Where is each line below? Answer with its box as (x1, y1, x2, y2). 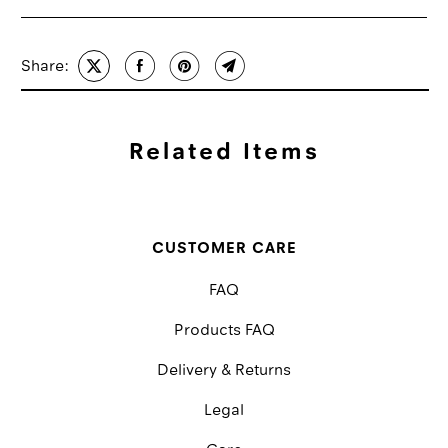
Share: (21, 59, 70, 76)
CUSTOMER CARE (151, 241, 297, 258)
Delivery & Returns (157, 363, 291, 380)
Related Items (128, 141, 320, 166)
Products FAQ (173, 323, 275, 340)
